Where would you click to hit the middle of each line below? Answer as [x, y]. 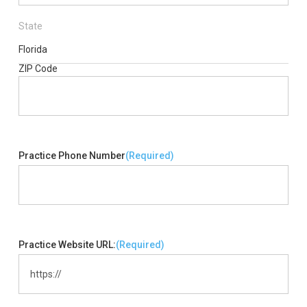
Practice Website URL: [67, 245]
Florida [33, 49]
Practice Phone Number [72, 156]
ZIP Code [38, 69]
